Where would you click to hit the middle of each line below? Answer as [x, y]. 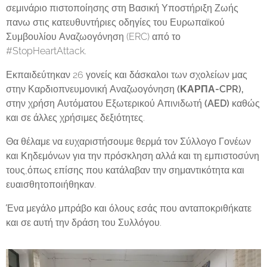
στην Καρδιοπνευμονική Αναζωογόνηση [91, 89]
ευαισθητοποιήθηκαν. [51, 184]
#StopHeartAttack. [47, 51]
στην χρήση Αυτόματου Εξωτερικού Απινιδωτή [104, 103]
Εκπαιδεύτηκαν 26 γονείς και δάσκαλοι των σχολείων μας [127, 75]
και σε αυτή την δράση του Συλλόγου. [85, 223]
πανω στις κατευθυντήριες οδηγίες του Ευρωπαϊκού [115, 22]
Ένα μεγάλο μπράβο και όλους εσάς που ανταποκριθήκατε [129, 208]
